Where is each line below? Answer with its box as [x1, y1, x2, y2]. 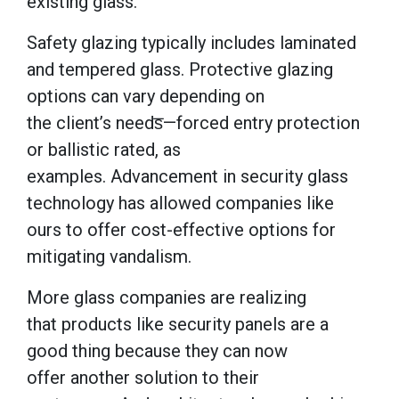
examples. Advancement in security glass [27, 165, 348, 187]
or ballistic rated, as [27, 138, 181, 160]
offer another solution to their [27, 366, 259, 388]
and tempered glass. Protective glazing [27, 58, 333, 80]
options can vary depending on [27, 85, 265, 107]
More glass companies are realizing [27, 286, 306, 308]
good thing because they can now [27, 339, 288, 362]
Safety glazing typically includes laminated [27, 31, 356, 53]
